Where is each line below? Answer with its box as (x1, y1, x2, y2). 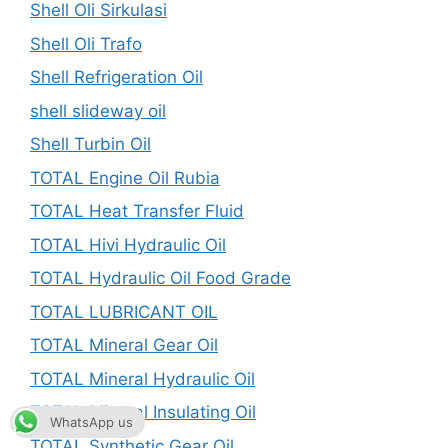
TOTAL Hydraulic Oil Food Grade (30, 268, 291, 288)
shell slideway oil (30, 100, 166, 121)
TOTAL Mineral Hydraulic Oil (30, 368, 255, 389)
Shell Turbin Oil (30, 134, 151, 154)
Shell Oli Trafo (30, 33, 142, 54)
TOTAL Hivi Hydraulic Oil (30, 234, 226, 255)
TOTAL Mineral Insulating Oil (30, 402, 256, 422)
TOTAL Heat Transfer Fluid (30, 201, 244, 221)
